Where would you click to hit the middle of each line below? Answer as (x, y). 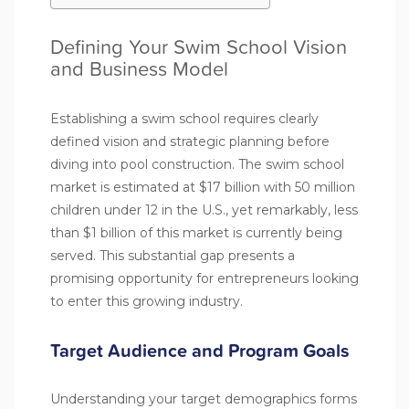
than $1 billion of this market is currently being (196, 232)
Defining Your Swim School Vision (199, 47)
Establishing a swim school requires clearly (184, 118)
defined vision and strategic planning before (190, 141)
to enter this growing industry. (147, 301)
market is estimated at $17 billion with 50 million (203, 187)
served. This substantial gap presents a (173, 255)
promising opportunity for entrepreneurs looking (204, 278)
